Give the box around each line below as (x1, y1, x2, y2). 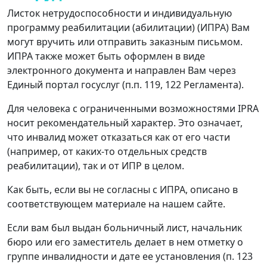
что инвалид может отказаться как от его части (7, 130, 230, 144)
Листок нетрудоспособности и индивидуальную (7, 6, 232, 20)
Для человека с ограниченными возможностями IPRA (7, 101, 259, 115)
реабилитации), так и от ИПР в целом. (7, 159, 184, 172)
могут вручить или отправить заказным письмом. (7, 35, 243, 48)
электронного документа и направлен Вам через (7, 63, 236, 77)
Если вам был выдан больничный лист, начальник (7, 221, 242, 234)
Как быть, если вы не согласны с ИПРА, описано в (7, 182, 238, 196)
